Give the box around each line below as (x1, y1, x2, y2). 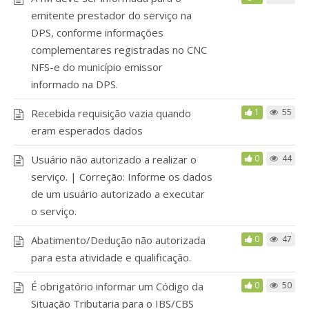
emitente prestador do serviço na (31, 8, 192, 22)
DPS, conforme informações (31, 25, 163, 39)
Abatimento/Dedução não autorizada (31, 232, 206, 247)
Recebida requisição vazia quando (31, 106, 191, 120)
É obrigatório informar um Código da (31, 279, 203, 293)
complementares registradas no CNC (31, 42, 207, 57)
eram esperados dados (31, 123, 143, 137)
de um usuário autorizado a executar (31, 186, 205, 201)
